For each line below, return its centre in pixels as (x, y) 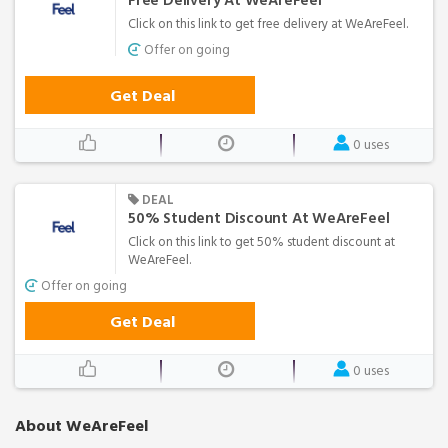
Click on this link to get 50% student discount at (261, 241)
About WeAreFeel (81, 425)
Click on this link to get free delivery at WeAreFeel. (268, 23)
